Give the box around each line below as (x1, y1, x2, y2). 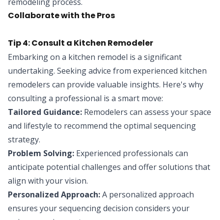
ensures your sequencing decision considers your (8, 202, 190, 214)
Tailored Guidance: (8, 106, 82, 117)
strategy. (8, 134, 40, 145)
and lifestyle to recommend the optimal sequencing (8, 120, 196, 131)
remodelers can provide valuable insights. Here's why (8, 79, 203, 90)
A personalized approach (100, 189, 194, 200)
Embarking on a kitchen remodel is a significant (8, 51, 182, 62)
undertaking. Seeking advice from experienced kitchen (8, 65, 207, 76)
